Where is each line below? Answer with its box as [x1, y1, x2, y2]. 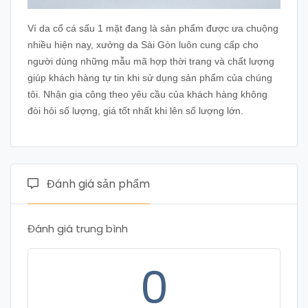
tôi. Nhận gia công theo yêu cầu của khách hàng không [27, 89, 267, 100]
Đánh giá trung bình [27, 221, 128, 236]
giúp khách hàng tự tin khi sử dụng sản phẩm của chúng [27, 72, 272, 83]
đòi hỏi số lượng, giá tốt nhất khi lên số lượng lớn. [27, 105, 246, 116]
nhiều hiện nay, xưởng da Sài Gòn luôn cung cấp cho [27, 39, 258, 50]
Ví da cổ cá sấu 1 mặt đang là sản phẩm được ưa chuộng [27, 23, 278, 34]
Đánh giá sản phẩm [44, 176, 150, 192]
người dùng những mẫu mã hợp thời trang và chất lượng [27, 56, 274, 67]
